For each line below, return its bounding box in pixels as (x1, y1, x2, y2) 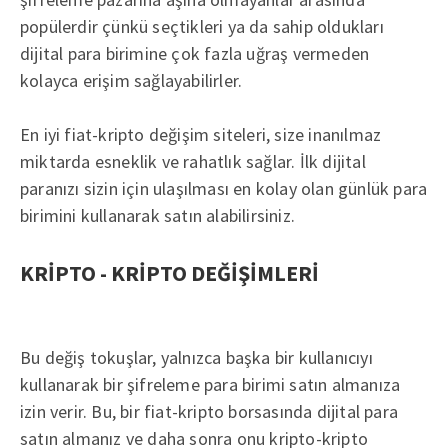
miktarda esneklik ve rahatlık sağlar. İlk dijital (20, 150, 366, 173)
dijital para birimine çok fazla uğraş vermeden (20, 42, 370, 65)
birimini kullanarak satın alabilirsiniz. (20, 204, 295, 227)
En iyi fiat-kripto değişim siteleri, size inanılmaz (20, 123, 382, 146)
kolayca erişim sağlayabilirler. (20, 69, 243, 92)
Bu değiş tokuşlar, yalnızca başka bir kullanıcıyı (20, 346, 373, 369)
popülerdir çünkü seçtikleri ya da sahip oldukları (20, 15, 384, 38)
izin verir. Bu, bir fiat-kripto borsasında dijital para (20, 400, 399, 423)
